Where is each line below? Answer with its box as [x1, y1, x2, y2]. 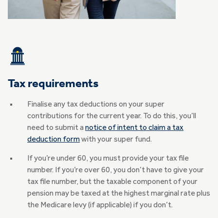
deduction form [27, 136, 80, 144]
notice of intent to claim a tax [85, 124, 183, 132]
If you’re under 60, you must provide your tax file [27, 155, 189, 163]
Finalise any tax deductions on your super [27, 101, 164, 109]
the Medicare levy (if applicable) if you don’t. [27, 201, 173, 210]
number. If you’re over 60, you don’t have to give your [27, 166, 204, 175]
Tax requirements [8, 78, 99, 91]
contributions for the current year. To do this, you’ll [27, 112, 196, 121]
